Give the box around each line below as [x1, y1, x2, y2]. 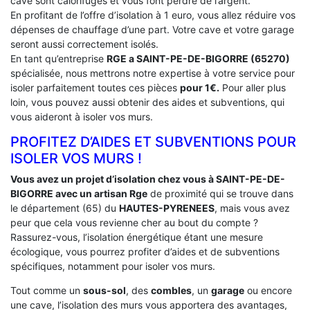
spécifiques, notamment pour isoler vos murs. [10, 259, 215, 272]
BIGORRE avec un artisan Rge [10, 187, 147, 199]
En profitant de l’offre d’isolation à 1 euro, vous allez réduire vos [10, 8, 295, 21]
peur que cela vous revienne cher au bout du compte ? [10, 216, 258, 228]
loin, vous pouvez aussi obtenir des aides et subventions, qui [10, 95, 284, 108]
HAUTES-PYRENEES [119, 201, 215, 214]
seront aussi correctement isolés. [10, 37, 158, 50]
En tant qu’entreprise [10, 52, 107, 64]
